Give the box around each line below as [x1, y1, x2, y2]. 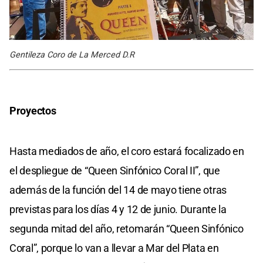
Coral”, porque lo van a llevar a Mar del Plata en [9, 241, 219, 254]
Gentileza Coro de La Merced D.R [9, 49, 134, 60]
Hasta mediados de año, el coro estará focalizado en [9, 144, 244, 157]
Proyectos [9, 104, 56, 117]
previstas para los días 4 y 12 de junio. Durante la [9, 203, 227, 215]
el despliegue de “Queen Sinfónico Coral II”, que [9, 164, 220, 177]
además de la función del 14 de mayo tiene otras [9, 183, 227, 196]
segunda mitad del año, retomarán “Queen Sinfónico [9, 222, 244, 235]
